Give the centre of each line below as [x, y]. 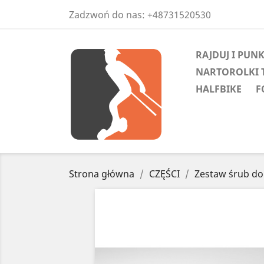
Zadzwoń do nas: [108, 15]
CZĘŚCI [164, 174]
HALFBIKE [219, 89]
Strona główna [102, 174]
